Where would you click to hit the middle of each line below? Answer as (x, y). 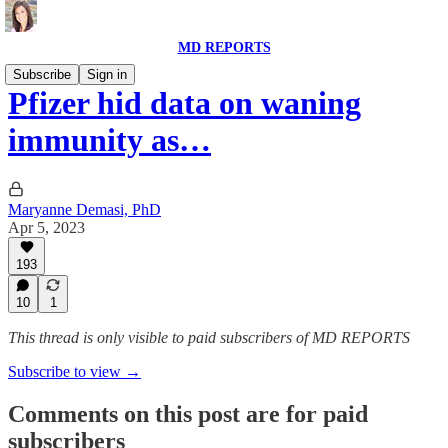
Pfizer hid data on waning (184, 103)
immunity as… (109, 140)
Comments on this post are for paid (188, 413)
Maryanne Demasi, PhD (84, 209)
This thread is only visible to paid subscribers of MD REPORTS (209, 337)
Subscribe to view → (74, 371)
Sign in (107, 74)
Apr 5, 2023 (46, 227)
